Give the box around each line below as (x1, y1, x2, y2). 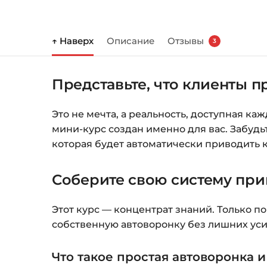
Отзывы (167, 35, 204, 47)
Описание (107, 35, 154, 47)
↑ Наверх (52, 35, 94, 47)
